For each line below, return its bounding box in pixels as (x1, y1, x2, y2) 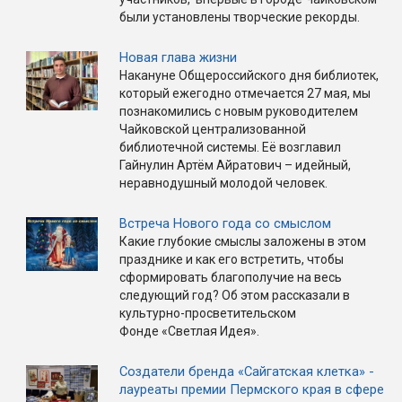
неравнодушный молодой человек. (119, 176, 330, 191)
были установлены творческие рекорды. (119, 10, 360, 25)
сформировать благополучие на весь (119, 270, 342, 285)
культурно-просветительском (119, 306, 296, 321)
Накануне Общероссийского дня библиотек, (119, 68, 379, 83)
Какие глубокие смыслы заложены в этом (119, 234, 366, 249)
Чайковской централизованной (119, 122, 306, 137)
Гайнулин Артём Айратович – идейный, (119, 158, 351, 173)
